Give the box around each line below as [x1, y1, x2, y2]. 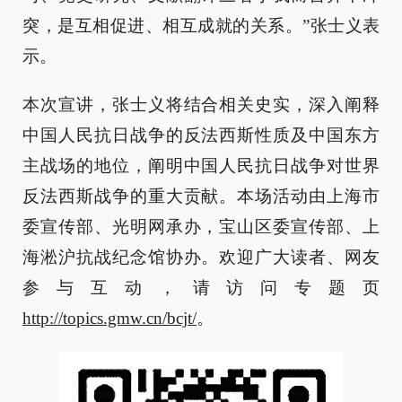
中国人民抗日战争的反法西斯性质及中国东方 [22, 126, 380, 144]
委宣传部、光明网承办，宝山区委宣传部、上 [22, 217, 380, 236]
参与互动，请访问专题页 [22, 278, 380, 297]
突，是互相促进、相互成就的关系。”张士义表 [22, 16, 380, 35]
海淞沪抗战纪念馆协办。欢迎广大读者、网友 [22, 248, 380, 267]
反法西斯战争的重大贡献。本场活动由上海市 [22, 187, 380, 205]
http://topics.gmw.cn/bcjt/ [22, 309, 197, 328]
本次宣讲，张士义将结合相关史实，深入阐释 [22, 95, 380, 114]
